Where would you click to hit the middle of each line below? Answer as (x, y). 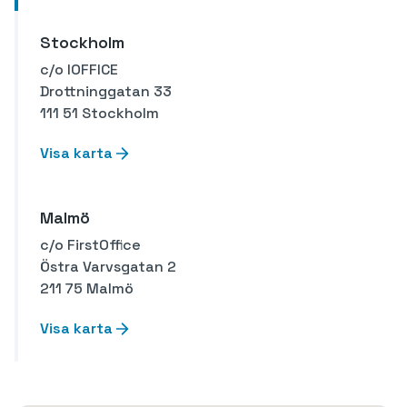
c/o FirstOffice (90, 245)
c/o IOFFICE (79, 70)
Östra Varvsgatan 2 (108, 267)
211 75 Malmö (87, 289)
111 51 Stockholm (99, 114)
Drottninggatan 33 (106, 92)
